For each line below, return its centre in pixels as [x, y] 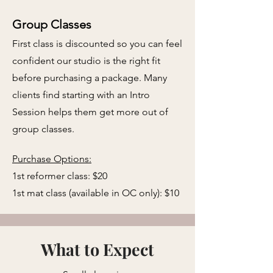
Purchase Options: [52, 159]
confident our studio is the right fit [86, 61]
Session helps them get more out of [90, 112]
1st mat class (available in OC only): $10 [96, 193]
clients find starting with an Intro [81, 95]
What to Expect [97, 249]
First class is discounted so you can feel [97, 44]
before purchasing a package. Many [90, 78]
